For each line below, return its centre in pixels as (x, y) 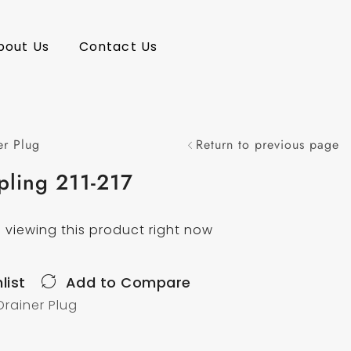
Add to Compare (128, 282)
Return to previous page (267, 144)
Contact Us (118, 47)
